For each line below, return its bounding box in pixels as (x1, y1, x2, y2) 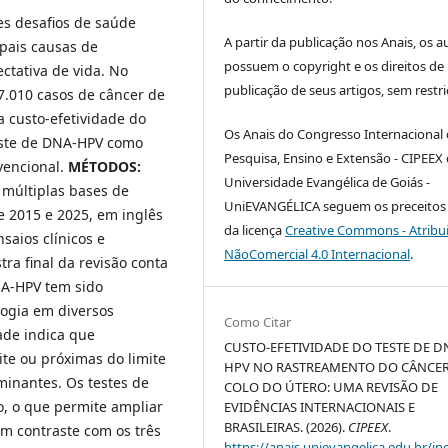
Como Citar (224, 313, 292, 332)
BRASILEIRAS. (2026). (224, 418, 349, 437)
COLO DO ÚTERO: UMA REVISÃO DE (224, 378, 439, 397)
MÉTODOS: (68, 157, 141, 177)
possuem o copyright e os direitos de (224, 57, 445, 76)
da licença (224, 221, 286, 240)
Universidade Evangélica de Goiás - (224, 173, 431, 192)
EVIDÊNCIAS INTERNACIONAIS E (224, 398, 416, 417)
